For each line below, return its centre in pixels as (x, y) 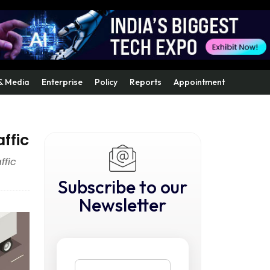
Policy (106, 82)
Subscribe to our (123, 187)
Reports (146, 82)
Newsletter (123, 205)
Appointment (199, 82)
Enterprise (62, 82)
